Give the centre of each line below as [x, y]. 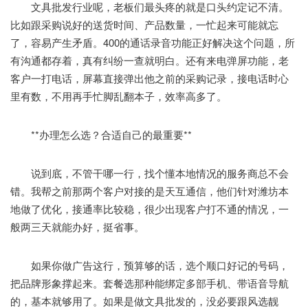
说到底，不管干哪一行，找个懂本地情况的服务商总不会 [150, 173]
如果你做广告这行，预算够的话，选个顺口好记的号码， [150, 265]
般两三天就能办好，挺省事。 [77, 226]
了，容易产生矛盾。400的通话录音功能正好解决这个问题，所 [153, 42]
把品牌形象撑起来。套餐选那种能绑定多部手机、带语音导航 [150, 283]
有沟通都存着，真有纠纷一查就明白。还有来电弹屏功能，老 [150, 60]
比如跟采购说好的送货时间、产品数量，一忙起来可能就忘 [144, 24]
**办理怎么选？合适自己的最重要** [101, 134]
